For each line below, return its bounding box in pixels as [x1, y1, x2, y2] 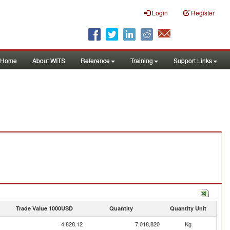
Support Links [174, 56, 212, 65]
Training [130, 56, 153, 65]
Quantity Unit [169, 204, 206, 212]
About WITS [32, 56, 65, 65]
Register [191, 8, 215, 17]
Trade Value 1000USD [15, 204, 73, 212]
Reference [81, 56, 110, 65]
